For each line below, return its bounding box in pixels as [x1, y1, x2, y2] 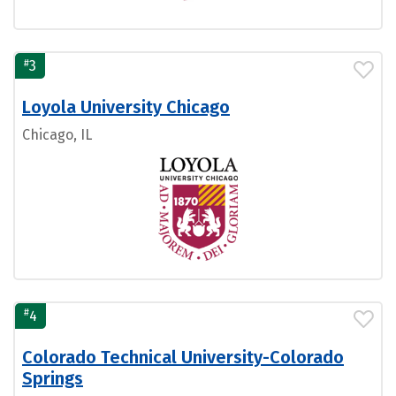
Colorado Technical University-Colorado [22, 346, 344, 368]
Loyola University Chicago [22, 96, 230, 118]
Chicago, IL [22, 126, 92, 144]
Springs [22, 367, 83, 389]
